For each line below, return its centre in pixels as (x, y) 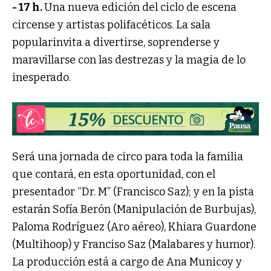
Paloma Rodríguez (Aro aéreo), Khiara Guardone (134, 227)
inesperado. (41, 77)
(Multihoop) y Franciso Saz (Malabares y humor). (134, 245)
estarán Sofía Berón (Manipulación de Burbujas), (134, 210)
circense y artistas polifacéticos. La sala (111, 24)
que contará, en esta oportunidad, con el (114, 175)
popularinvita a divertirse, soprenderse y (116, 42)
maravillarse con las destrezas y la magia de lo (129, 60)
